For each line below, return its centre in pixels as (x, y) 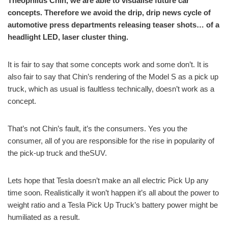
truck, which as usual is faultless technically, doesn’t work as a (111, 89)
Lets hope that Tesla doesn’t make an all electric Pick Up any (108, 180)
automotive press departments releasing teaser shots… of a (113, 24)
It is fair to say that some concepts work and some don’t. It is (108, 64)
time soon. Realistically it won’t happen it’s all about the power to (113, 192)
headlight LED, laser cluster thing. (68, 37)
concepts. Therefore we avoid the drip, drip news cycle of (109, 12)
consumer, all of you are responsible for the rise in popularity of (111, 140)
